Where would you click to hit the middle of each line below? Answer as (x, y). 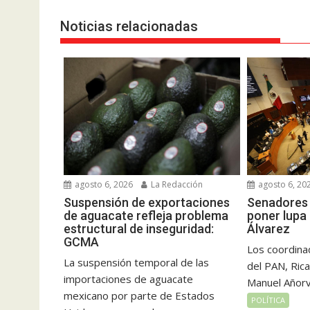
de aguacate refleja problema (146, 216)
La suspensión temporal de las (136, 263)
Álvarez (269, 229)
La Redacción (176, 185)
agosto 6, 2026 (103, 185)
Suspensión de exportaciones (147, 203)
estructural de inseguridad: (139, 229)
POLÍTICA (268, 300)
